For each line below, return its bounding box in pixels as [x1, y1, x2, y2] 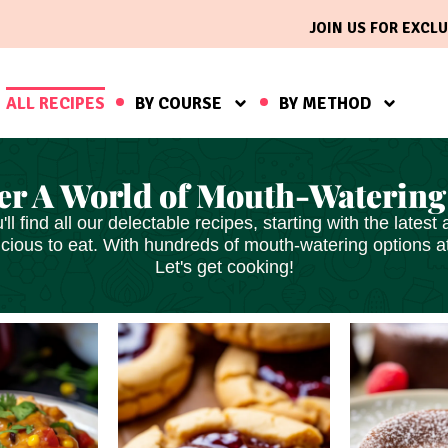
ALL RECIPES [5, 92, 105, 114]
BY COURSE [134, 92, 222, 114]
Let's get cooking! [154, 257, 294, 278]
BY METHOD [278, 92, 371, 114]
